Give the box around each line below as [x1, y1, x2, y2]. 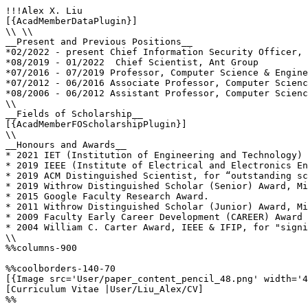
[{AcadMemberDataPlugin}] [5, 16, 137, 26]
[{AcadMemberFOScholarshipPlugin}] [5, 119, 187, 129]
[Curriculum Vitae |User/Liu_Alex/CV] [5, 284, 203, 294]
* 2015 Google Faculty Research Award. [5, 191, 214, 201]
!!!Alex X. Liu [5, 5, 82, 16]
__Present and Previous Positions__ [5, 36, 192, 47]
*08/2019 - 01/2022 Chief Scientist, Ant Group [5, 57, 258, 67]
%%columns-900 [5, 243, 77, 253]
